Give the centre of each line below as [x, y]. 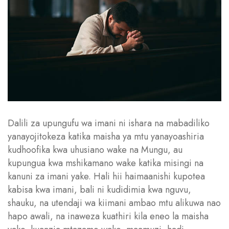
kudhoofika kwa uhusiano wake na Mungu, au [95, 150]
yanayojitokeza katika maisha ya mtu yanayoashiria [106, 136]
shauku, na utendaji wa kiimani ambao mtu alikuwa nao [114, 203]
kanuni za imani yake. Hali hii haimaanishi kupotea [106, 176]
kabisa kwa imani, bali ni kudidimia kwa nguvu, [99, 189]
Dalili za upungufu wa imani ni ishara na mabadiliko [109, 123]
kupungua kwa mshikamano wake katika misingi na [106, 163]
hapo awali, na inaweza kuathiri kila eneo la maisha [108, 216]
